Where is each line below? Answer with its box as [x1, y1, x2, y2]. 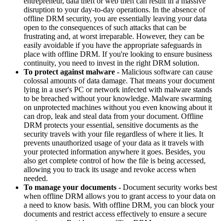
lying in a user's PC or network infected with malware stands [24, 85, 212, 94]
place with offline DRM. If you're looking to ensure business [24, 49, 212, 58]
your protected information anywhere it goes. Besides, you [24, 147, 205, 156]
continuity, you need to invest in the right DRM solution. [24, 58, 199, 67]
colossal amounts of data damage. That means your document [24, 76, 215, 85]
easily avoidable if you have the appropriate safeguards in [24, 40, 202, 49]
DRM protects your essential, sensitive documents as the [24, 120, 198, 129]
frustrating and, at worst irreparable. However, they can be [24, 32, 204, 40]
